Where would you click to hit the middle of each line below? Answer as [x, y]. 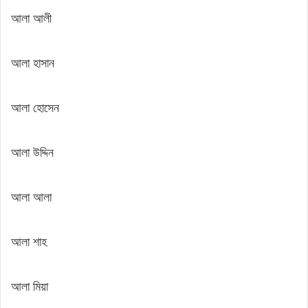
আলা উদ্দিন [32, 152]
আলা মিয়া [30, 286]
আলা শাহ [29, 242]
